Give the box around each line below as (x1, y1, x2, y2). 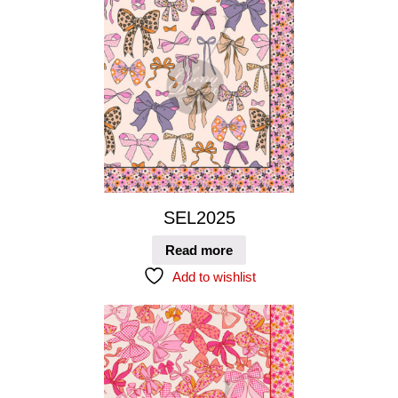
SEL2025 (163, 208, 235, 228)
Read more (165, 242, 233, 258)
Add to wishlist (171, 268, 256, 284)
